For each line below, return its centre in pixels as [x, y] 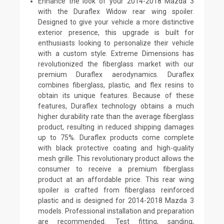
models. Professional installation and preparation [116, 211]
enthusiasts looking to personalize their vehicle [116, 43]
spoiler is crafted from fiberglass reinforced [116, 190]
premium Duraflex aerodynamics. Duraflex [116, 74]
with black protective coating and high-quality [116, 148]
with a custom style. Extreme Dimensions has [116, 53]
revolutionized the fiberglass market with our [116, 64]
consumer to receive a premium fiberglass [116, 169]
